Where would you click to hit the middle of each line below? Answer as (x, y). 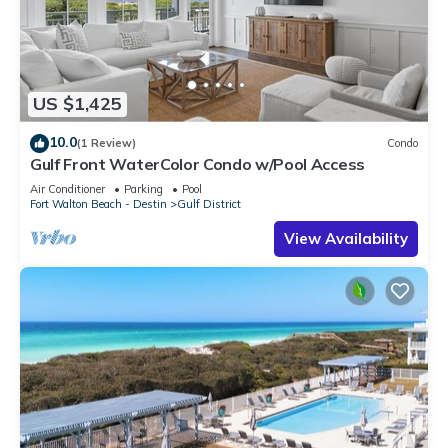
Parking (143, 188)
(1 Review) (106, 143)
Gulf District (209, 203)
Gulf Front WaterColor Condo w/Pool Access (197, 163)
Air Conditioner (67, 188)
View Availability (346, 238)
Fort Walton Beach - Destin (98, 203)
